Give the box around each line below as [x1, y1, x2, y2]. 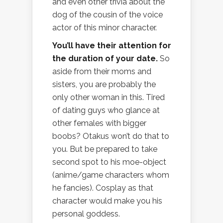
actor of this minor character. [52, 23, 157, 33]
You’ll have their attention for [52, 41, 171, 51]
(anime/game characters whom [52, 170, 169, 180]
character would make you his [52, 196, 162, 206]
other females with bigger [52, 118, 146, 128]
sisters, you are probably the [52, 80, 156, 90]
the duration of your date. [52, 54, 158, 64]
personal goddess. [52, 209, 120, 219]
